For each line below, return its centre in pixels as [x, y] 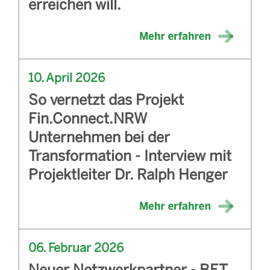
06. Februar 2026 [76, 247]
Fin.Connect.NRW [87, 118]
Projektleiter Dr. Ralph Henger [128, 174]
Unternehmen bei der [99, 136]
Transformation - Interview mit [130, 155]
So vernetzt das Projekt [106, 99]
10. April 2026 [67, 77]
